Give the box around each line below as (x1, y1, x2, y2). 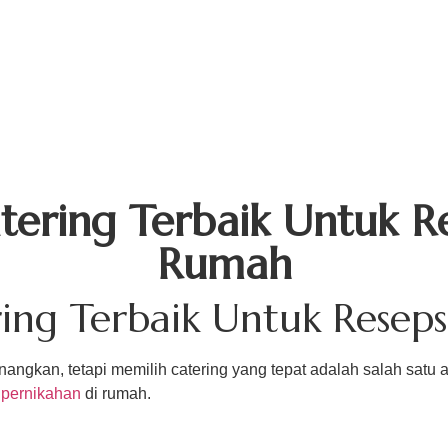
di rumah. (81, 385, 151, 402)
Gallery (327, 40, 379, 60)
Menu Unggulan (91, 40, 210, 60)
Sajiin (250, 40, 287, 60)
